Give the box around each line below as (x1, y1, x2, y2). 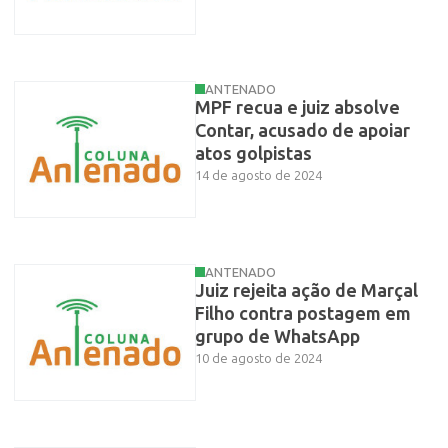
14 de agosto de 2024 (194, 167, 322, 183)
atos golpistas (194, 142, 312, 165)
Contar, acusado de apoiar (194, 119, 410, 142)
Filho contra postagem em (194, 302, 411, 325)
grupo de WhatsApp (194, 325, 360, 348)
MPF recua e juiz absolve (194, 96, 400, 119)
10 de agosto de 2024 (194, 350, 322, 366)
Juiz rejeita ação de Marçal (194, 279, 418, 302)
